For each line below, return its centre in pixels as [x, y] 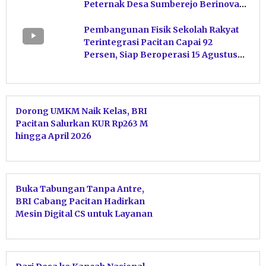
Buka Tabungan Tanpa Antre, [80, 189]
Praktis [31, 226]
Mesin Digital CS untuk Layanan [84, 213]
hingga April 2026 [53, 136]
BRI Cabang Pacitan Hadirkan [80, 201]
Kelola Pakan [112, 16]
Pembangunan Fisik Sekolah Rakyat [161, 29]
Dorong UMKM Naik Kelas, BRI [81, 111]
